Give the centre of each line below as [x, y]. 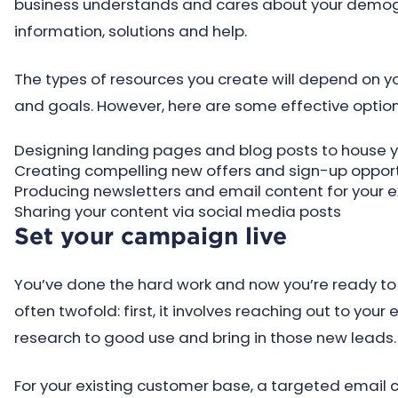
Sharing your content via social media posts [178, 211]
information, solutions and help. [131, 31]
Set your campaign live [151, 236]
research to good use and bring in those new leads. [205, 338]
